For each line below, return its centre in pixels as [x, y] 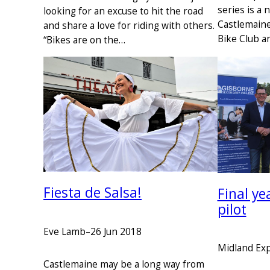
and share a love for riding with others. [129, 25]
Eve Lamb [64, 231]
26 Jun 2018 [116, 231]
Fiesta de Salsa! [93, 193]
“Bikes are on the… [84, 40]
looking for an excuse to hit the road [123, 11]
